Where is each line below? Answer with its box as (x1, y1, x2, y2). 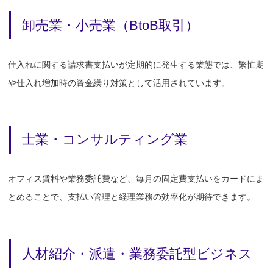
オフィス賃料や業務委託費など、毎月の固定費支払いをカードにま (8, 174, 264, 184)
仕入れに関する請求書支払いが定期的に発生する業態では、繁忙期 (8, 59, 264, 69)
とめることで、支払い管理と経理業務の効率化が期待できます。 (8, 192, 256, 202)
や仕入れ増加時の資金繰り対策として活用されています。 (8, 77, 230, 88)
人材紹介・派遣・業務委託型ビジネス (22, 246, 253, 261)
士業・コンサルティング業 (22, 132, 188, 147)
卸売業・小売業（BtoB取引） (22, 17, 199, 33)
